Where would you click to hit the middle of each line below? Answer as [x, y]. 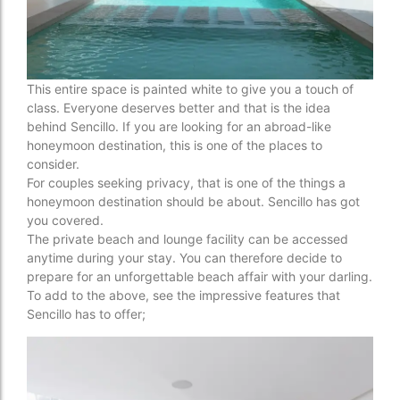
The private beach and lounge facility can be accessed [187, 239]
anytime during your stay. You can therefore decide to [184, 258]
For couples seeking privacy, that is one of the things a [186, 183]
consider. [53, 164]
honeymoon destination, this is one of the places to [175, 146]
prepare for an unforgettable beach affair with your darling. [200, 277]
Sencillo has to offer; [86, 314]
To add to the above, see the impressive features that [183, 296]
